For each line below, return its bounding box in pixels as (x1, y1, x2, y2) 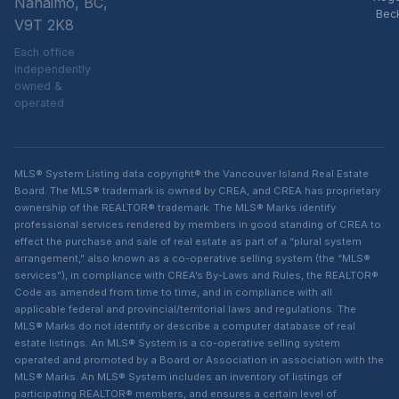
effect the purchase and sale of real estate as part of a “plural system (14, 235, 362, 248)
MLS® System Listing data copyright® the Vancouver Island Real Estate (14, 167, 369, 180)
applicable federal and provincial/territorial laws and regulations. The (14, 303, 356, 315)
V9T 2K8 (14, 16, 74, 34)
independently (14, 62, 91, 76)
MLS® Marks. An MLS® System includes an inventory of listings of (14, 370, 342, 383)
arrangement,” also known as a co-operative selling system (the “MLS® (14, 252, 370, 265)
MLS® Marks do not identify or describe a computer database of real (14, 320, 355, 332)
